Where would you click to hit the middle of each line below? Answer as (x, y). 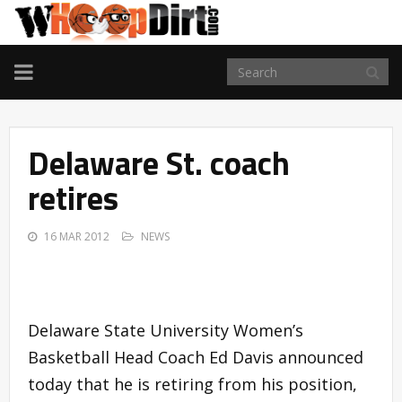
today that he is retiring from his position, (192, 385)
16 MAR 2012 (77, 237)
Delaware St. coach (159, 163)
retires (73, 198)
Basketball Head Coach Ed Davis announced (196, 358)
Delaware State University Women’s (166, 331)
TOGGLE (55, 71)
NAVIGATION (76, 92)
